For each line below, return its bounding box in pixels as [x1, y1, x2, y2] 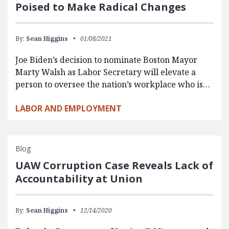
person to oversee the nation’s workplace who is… [15, 78, 210, 90]
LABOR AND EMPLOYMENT [15, 102, 122, 114]
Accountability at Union [15, 171, 143, 186]
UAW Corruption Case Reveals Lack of [15, 158, 213, 172]
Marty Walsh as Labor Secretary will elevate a [15, 66, 196, 78]
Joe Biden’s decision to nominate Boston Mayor [15, 54, 197, 65]
